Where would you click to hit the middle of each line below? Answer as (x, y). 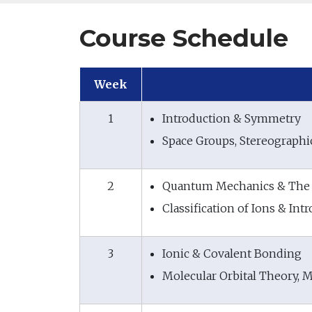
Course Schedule (184, 38)
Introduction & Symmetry (232, 118)
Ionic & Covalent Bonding (232, 253)
